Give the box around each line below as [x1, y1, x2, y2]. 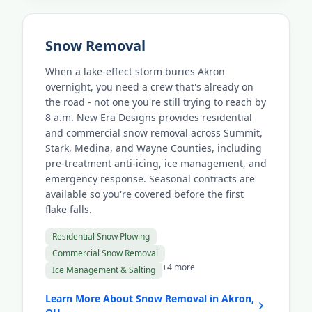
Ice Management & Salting [52, 264, 155, 276]
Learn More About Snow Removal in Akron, [45, 292, 254, 305]
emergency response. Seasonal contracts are [45, 172, 255, 185]
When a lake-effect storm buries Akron [45, 65, 225, 78]
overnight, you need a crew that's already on [45, 80, 253, 93]
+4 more [162, 261, 195, 273]
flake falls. [45, 203, 92, 216]
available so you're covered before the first [45, 187, 244, 201]
